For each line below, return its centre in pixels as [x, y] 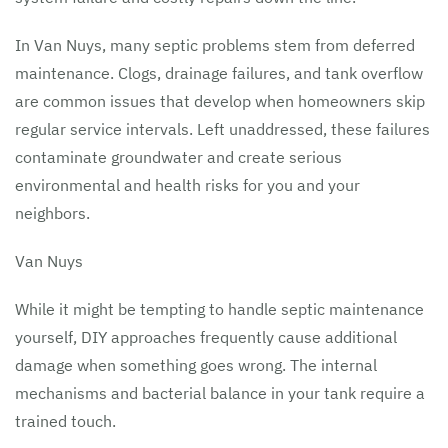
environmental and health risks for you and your [187, 185]
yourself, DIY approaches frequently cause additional [206, 337]
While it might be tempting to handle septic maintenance [219, 309]
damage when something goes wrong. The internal [196, 365]
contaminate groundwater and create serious [178, 157]
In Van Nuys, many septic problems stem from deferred [215, 45]
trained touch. [65, 421]
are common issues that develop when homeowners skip [220, 101]
